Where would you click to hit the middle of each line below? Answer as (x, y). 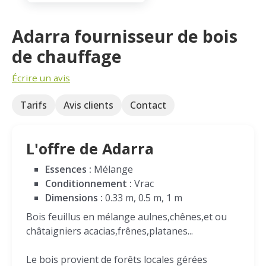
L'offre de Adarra (90, 148)
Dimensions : (74, 198)
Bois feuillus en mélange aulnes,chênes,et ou (126, 217)
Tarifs (34, 105)
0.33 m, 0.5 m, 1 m (142, 198)
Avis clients (88, 105)
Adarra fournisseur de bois (125, 36)
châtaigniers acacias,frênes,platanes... (110, 231)
